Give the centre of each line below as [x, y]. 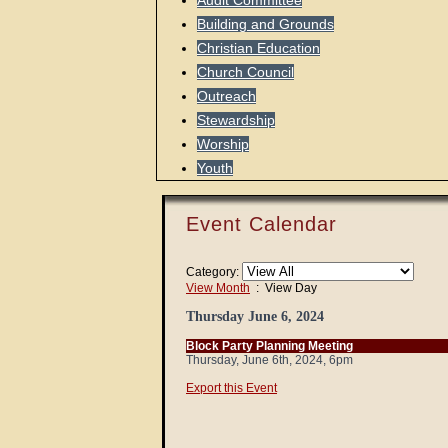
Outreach [226, 96]
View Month [218, 288]
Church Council [245, 72]
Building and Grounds [265, 24]
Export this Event [231, 388]
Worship [223, 144]
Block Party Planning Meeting [269, 346]
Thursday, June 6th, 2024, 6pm [269, 360]
